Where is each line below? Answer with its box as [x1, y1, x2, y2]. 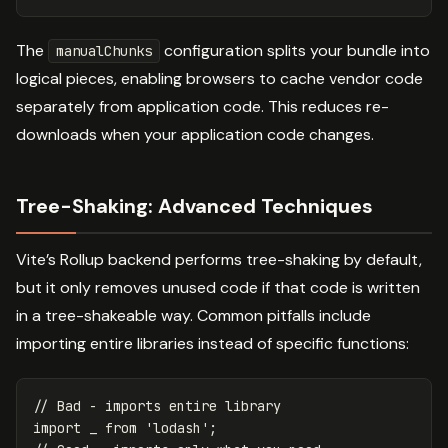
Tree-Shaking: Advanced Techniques [16, 192, 373, 219]
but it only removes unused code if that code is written [16, 276, 420, 298]
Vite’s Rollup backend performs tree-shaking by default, [16, 248, 422, 270]
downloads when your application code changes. [16, 123, 374, 145]
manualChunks [56, 41, 152, 60]
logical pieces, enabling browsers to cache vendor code [16, 67, 423, 89]
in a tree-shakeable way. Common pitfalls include [16, 304, 371, 326]
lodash [153, 418, 201, 437]
